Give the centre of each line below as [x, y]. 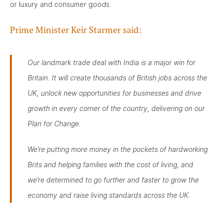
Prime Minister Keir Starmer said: [76, 30]
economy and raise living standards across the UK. [109, 195]
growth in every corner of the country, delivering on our [116, 108]
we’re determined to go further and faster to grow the [113, 180]
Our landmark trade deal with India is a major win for [111, 62]
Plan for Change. [54, 124]
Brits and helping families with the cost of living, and [110, 165]
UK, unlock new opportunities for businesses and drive [114, 93]
